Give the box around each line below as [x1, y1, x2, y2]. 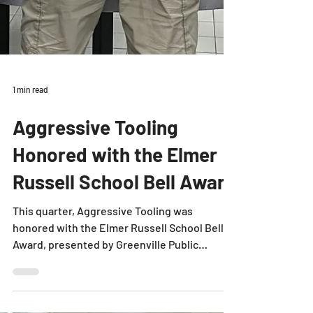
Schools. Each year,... [13, 275, 115, 289]
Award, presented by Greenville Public [13, 259, 198, 272]
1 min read [13, 105, 48, 115]
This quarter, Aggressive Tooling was [13, 225, 193, 238]
